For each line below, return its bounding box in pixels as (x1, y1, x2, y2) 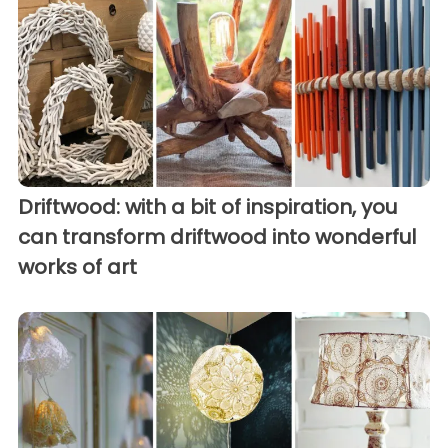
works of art (18, 253, 137, 282)
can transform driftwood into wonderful (18, 223, 416, 252)
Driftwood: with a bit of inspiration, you (18, 193, 397, 222)
